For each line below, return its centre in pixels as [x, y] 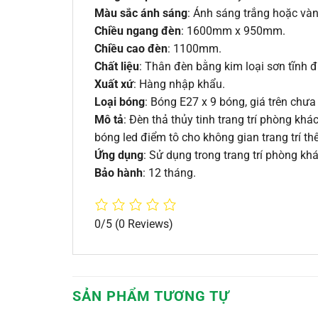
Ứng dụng [119, 155]
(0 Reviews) [144, 224]
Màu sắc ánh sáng [141, 13]
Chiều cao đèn [131, 48]
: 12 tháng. [169, 172]
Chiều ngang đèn [138, 31]
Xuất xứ [114, 84]
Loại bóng [120, 102]
